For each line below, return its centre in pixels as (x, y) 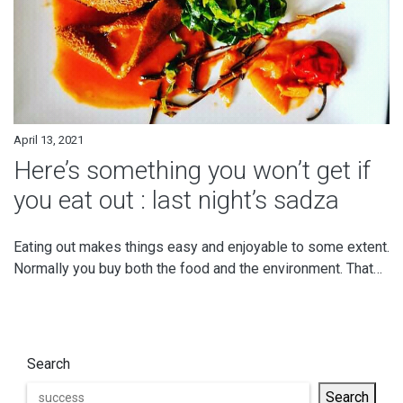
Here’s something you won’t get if (192, 170)
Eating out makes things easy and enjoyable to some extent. (201, 246)
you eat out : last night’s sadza (176, 200)
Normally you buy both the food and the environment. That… (198, 268)
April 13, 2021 (49, 139)
